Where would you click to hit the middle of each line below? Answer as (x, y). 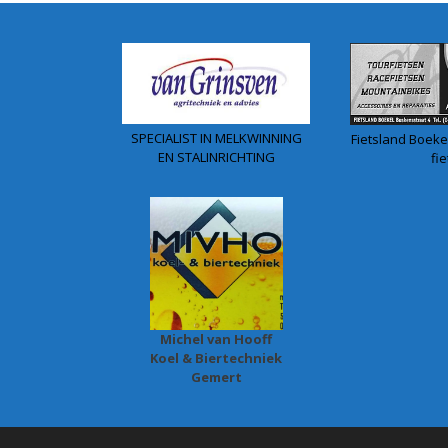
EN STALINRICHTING (216, 157)
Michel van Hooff (216, 339)
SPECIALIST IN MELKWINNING (216, 138)
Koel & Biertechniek (216, 358)
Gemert (216, 377)
